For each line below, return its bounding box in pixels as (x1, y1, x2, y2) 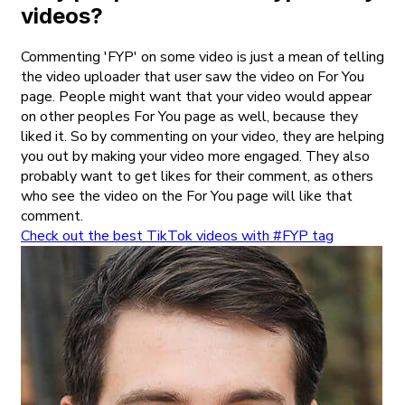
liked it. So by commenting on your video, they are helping (21, 127, 384, 147)
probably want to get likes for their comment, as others (21, 166, 373, 187)
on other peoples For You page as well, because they (21, 107, 358, 127)
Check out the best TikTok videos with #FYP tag (21, 226, 334, 247)
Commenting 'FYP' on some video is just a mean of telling (21, 47, 384, 68)
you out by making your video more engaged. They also (21, 146, 370, 167)
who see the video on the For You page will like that (21, 186, 353, 207)
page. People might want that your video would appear (21, 87, 372, 108)
